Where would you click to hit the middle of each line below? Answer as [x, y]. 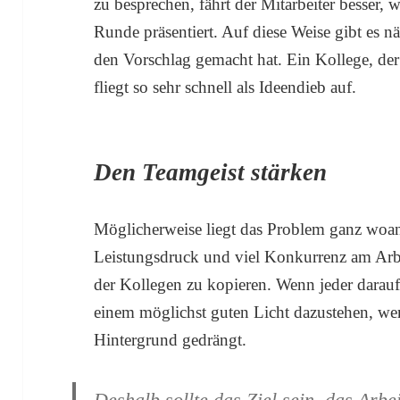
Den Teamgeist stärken [211, 172]
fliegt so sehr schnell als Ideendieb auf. [225, 87]
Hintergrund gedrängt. [171, 340]
